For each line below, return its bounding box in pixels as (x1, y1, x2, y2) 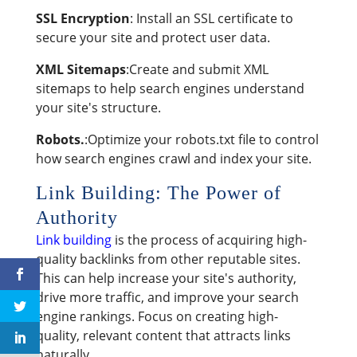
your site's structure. (35, 98, 161, 116)
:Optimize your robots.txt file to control (84, 130, 319, 148)
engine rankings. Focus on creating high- (35, 307, 278, 325)
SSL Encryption (35, 9, 130, 27)
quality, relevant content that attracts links (35, 326, 291, 344)
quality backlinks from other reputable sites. (35, 249, 300, 268)
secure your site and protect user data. (35, 28, 270, 46)
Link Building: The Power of (35, 182, 281, 203)
